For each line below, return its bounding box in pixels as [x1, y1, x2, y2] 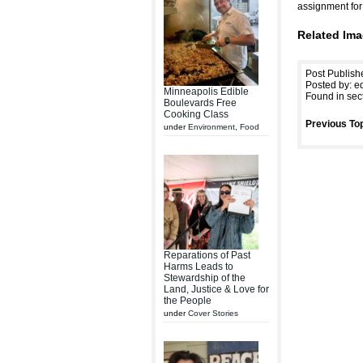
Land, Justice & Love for [164, 284, 269, 295]
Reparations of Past [164, 250, 250, 261]
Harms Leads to [164, 261, 233, 272]
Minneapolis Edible [164, 86, 249, 97]
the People [164, 295, 211, 306]
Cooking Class [164, 109, 228, 120]
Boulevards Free [164, 97, 237, 109]
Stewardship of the [164, 272, 246, 284]
